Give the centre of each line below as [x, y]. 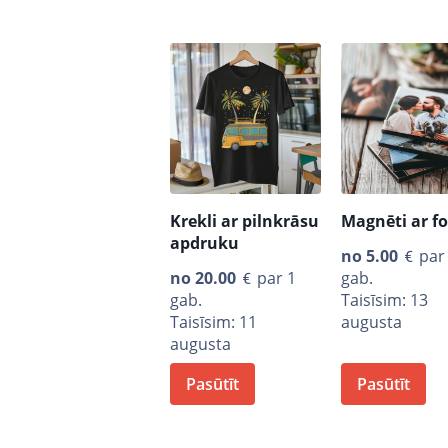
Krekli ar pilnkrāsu [245, 220]
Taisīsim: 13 [384, 299]
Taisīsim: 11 [214, 321]
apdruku [205, 242]
